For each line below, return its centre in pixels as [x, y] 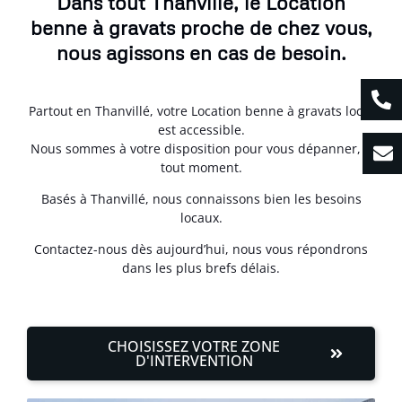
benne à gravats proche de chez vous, [201, 27]
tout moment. [201, 167]
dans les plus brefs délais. [201, 268]
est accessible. [201, 129]
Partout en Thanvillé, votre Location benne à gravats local [201, 110]
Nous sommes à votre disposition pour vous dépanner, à [201, 148]
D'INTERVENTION [194, 360]
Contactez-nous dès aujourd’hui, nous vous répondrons [201, 249]
